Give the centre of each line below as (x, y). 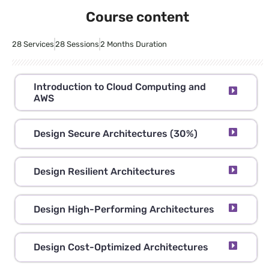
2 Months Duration (134, 44)
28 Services (33, 44)
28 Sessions (77, 44)
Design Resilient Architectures (104, 172)
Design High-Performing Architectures (124, 210)
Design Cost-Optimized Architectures (121, 247)
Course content (138, 17)
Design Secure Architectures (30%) (116, 134)
